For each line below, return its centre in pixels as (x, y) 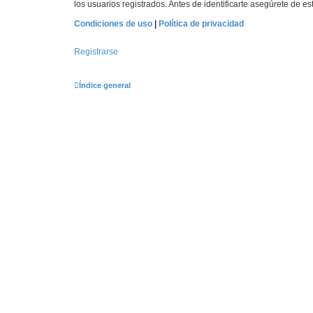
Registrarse (96, 52)
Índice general (105, 85)
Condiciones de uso (113, 24)
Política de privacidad (201, 24)
